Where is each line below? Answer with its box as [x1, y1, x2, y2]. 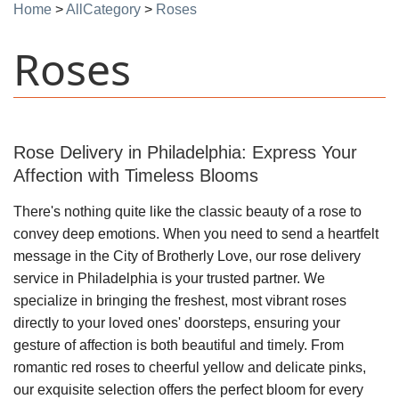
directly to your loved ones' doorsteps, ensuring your [13, 315, 340, 330]
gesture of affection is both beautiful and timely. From [13, 338, 344, 353]
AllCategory [66, 2, 141, 17]
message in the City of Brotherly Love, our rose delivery [13, 248, 361, 264]
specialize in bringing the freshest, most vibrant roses [13, 293, 346, 308]
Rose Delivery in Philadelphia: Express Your [13, 142, 357, 162]
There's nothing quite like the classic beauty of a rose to [13, 204, 362, 219]
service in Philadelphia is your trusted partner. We [13, 271, 325, 286]
